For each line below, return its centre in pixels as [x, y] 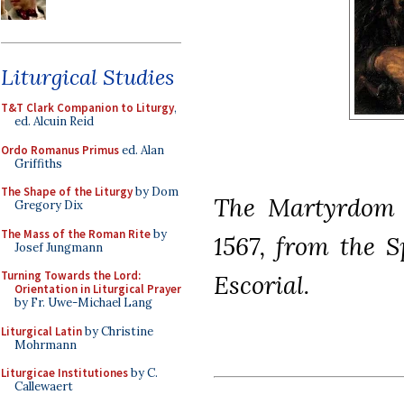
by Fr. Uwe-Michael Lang [83, 303]
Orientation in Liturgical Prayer [98, 289]
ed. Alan [142, 150]
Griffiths [38, 163]
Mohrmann [46, 344]
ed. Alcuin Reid [54, 121]
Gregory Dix [49, 205]
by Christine [118, 331]
